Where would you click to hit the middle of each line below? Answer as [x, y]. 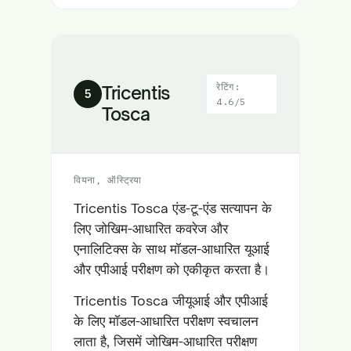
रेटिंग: [228, 87]
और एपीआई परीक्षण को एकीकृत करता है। [172, 269]
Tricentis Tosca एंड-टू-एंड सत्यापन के [173, 208]
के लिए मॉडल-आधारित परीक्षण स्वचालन [166, 321]
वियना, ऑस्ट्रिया [108, 180]
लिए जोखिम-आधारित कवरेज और [151, 228]
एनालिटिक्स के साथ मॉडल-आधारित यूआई [172, 249]
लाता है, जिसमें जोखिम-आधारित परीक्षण [165, 341]
